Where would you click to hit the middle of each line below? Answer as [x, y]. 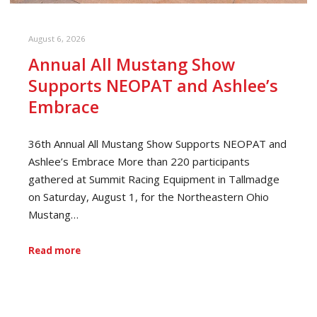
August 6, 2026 [57, 39]
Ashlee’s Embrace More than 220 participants [139, 161]
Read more [54, 251]
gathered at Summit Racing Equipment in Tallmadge [154, 179]
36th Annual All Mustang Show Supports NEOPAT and [157, 143]
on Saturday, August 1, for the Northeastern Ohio [149, 196]
